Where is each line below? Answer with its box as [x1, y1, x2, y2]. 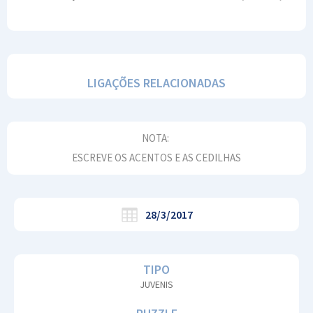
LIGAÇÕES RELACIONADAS [87, 75, 226, 92]
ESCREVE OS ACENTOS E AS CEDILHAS [72, 151, 241, 165]
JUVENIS [140, 278, 173, 291]
